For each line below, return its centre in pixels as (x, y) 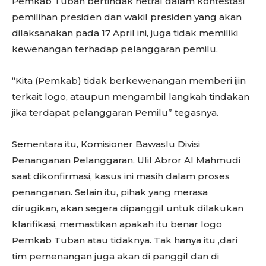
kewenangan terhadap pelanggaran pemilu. (115, 49)
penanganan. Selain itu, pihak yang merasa (110, 192)
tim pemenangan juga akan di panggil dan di (115, 256)
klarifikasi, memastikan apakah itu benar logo (117, 224)
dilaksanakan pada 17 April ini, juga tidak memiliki (125, 33)
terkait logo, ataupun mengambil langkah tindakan (131, 96)
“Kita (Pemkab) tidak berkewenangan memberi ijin (129, 80)
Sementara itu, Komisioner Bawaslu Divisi (106, 144)
